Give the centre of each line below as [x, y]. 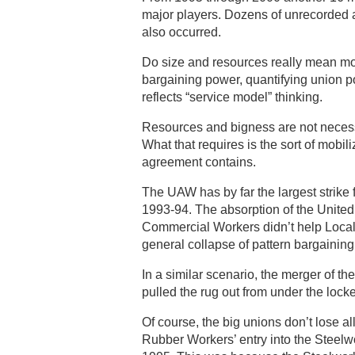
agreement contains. [199, 162]
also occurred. [181, 32]
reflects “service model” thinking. [232, 97]
